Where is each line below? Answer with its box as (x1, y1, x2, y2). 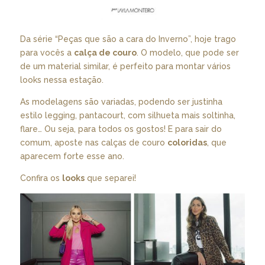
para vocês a (20, 47, 74, 57)
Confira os (20, 173, 62, 183)
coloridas (167, 137, 207, 147)
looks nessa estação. (20, 75, 104, 85)
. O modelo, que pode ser (136, 47, 239, 57)
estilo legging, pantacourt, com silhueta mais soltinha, (20, 110, 235, 120)
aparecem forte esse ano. (20, 151, 124, 161)
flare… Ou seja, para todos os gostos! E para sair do (20, 124, 222, 134)
